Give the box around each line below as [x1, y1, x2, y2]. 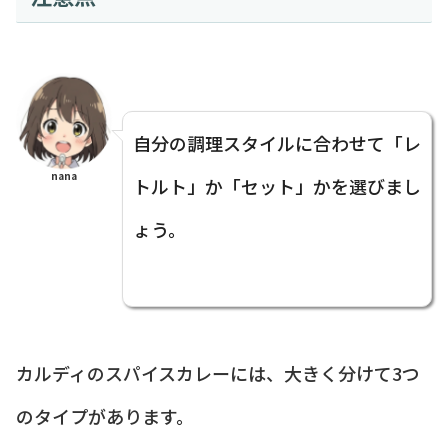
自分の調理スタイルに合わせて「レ [133, 129, 421, 156]
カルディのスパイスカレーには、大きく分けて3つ [16, 359, 420, 386]
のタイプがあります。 [16, 402, 194, 429]
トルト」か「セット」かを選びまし [133, 172, 421, 199]
